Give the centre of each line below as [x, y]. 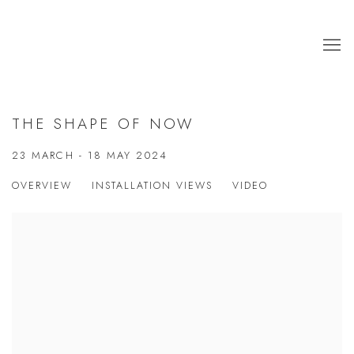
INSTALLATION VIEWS [152, 186]
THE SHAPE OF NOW [103, 124]
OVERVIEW [42, 186]
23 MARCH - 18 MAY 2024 [90, 155]
